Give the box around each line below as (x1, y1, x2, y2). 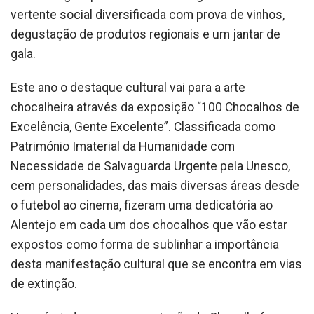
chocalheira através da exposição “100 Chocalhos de (11, 100, 299, 114)
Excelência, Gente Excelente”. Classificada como (11, 119, 275, 134)
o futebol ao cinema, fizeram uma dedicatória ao (11, 198, 273, 212)
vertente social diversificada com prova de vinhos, (11, 7, 285, 22)
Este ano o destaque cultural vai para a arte (11, 80, 245, 95)
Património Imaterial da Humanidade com (11, 139, 235, 153)
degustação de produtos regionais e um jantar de (11, 27, 280, 41)
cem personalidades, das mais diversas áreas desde (11, 178, 299, 193)
